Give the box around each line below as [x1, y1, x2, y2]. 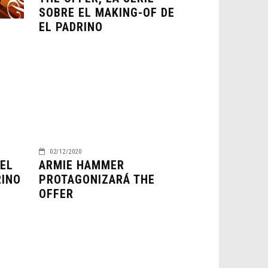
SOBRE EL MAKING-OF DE [38, 5, 175, 20]
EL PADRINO [38, 20, 103, 34]
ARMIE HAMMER [38, 157, 124, 172]
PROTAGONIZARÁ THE [38, 172, 155, 187]
